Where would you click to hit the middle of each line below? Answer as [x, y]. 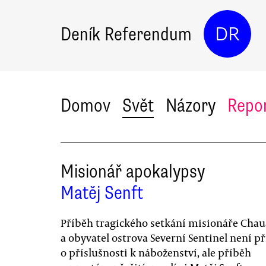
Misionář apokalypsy [133, 171]
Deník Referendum [126, 34]
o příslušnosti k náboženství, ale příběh [156, 252]
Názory [191, 105]
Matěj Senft [102, 193]
